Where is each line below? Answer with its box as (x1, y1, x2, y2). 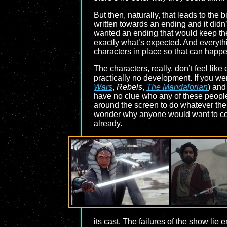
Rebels (117, 83, 142, 91)
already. (94, 119, 122, 128)
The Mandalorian (146, 83, 208, 91)
